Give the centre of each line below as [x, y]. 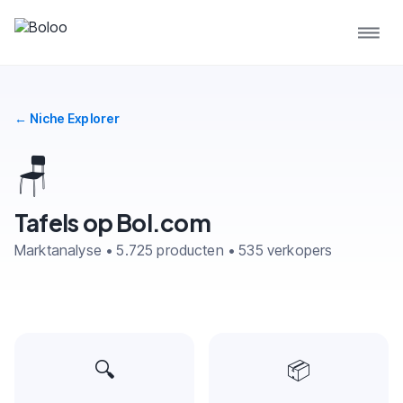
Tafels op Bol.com [112, 223]
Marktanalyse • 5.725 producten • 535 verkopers [174, 250]
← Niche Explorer [67, 118]
